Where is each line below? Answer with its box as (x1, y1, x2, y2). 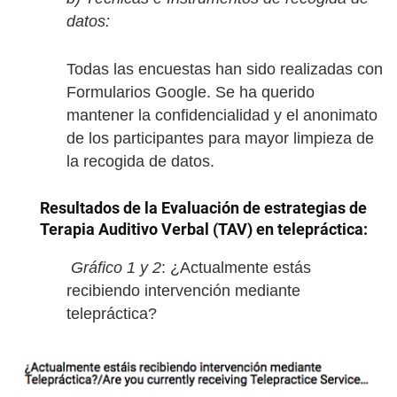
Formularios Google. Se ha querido (66, 82, 315, 101)
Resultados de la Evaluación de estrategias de (40, 198, 367, 217)
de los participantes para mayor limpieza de (66, 128, 374, 147)
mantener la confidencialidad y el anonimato (66, 105, 378, 124)
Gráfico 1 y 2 (71, 258, 161, 276)
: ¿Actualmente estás (161, 258, 311, 276)
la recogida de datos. (66, 152, 214, 170)
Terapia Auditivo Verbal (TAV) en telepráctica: (40, 219, 368, 238)
